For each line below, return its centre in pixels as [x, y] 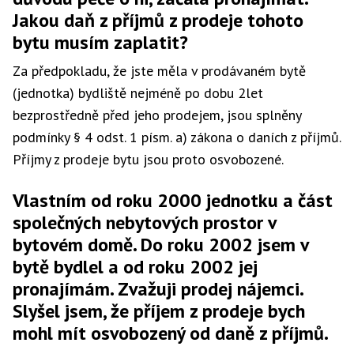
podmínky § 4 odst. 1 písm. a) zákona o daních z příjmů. [177, 137]
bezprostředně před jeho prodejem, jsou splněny [157, 115]
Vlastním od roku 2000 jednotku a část [173, 200]
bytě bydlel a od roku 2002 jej [135, 267]
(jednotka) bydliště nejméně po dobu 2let [138, 93]
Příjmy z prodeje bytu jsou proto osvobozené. [148, 159]
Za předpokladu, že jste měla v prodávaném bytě [159, 71]
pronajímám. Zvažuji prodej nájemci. [158, 289]
